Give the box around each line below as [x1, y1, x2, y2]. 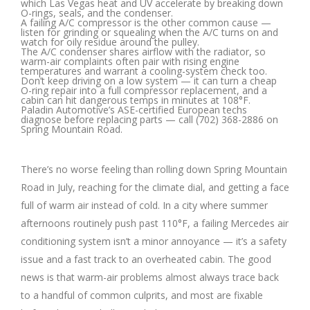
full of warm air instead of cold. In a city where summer [21, 198, 268, 212]
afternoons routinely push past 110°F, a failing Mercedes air [21, 216, 289, 230]
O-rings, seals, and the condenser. [21, 6, 173, 19]
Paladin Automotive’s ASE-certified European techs [21, 102, 247, 116]
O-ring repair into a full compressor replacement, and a [21, 83, 267, 97]
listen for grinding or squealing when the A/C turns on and [21, 25, 278, 39]
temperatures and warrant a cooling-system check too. [21, 64, 267, 77]
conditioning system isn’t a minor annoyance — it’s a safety [21, 234, 286, 248]
